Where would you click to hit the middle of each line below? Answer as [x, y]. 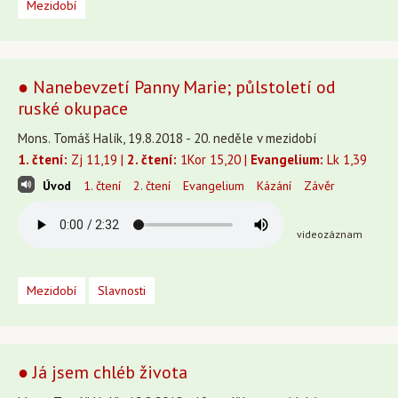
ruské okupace [73, 108]
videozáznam [330, 234]
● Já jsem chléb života [103, 372]
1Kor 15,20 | [214, 159]
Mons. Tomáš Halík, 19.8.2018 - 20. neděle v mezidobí [167, 138]
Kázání [274, 186]
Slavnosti [122, 291]
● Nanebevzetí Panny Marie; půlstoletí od [177, 87]
